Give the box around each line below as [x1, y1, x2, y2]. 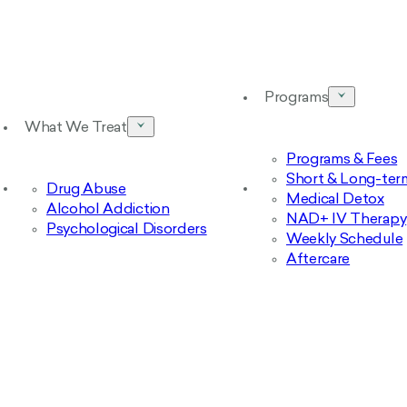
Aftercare [286, 253, 351, 267]
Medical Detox [286, 193, 384, 207]
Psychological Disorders [46, 223, 207, 237]
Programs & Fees [286, 153, 398, 167]
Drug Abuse [46, 183, 126, 197]
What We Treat [25, 121, 127, 135]
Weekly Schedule [286, 233, 403, 247]
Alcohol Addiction [46, 203, 170, 217]
